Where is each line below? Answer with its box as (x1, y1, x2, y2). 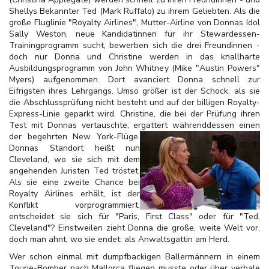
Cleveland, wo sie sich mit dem (9, 154, 140, 165)
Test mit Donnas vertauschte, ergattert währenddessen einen (9, 119, 260, 131)
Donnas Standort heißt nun (9, 142, 140, 154)
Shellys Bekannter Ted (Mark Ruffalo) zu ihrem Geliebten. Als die (9, 5, 260, 17)
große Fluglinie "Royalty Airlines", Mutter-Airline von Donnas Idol (9, 17, 260, 28)
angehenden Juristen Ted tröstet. (9, 165, 140, 177)
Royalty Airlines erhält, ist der (9, 188, 140, 199)
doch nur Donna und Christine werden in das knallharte (9, 51, 260, 62)
